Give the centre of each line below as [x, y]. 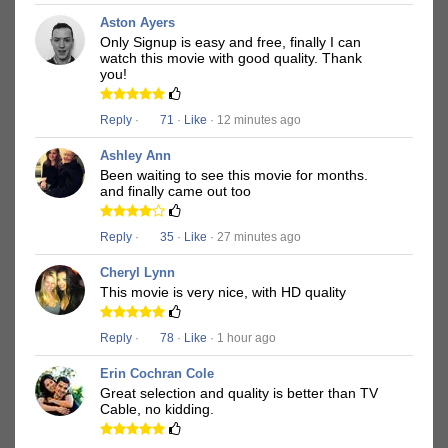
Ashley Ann [135, 156]
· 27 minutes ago [254, 237]
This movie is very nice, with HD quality [223, 292]
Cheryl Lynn [137, 273]
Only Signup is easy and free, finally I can [230, 42]
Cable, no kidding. [157, 409]
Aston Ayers [137, 23]
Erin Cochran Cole [157, 374]
